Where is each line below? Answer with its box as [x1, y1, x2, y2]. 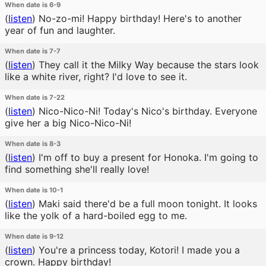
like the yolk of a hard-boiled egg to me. [5, 210, 187, 221]
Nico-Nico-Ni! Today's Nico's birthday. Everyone [36, 105, 257, 117]
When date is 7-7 [5, 47, 61, 55]
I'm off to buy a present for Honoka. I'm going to [36, 151, 258, 163]
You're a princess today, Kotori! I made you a [36, 244, 240, 256]
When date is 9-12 [5, 232, 64, 240]
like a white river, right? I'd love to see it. [5, 71, 187, 83]
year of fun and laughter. [5, 24, 115, 36]
